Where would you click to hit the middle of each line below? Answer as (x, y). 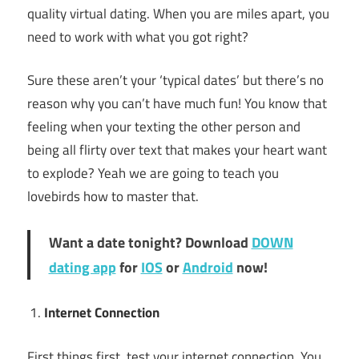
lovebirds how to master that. (113, 197)
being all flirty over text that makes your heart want (177, 150)
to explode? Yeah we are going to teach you (153, 173)
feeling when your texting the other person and (164, 127)
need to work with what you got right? (138, 36)
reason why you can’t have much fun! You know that (177, 104)
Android (208, 268)
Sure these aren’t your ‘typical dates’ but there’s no (175, 81)
